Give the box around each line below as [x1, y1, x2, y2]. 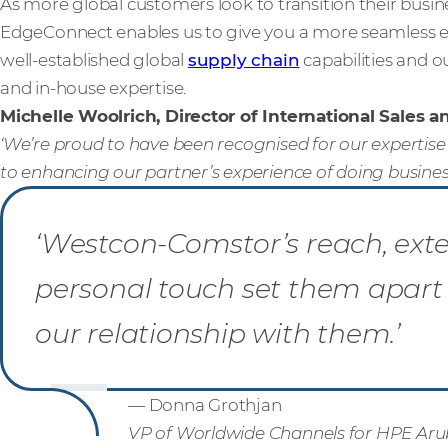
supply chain [187, 50, 300, 70]
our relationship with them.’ [35, 317, 407, 350]
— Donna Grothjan [128, 395, 282, 415]
